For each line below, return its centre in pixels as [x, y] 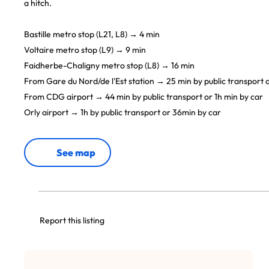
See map [76, 153]
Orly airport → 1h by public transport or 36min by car [122, 112]
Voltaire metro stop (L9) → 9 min [85, 50]
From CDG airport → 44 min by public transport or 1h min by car [144, 97]
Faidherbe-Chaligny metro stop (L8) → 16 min [109, 65]
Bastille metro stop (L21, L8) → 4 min [92, 34]
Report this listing [72, 220]
